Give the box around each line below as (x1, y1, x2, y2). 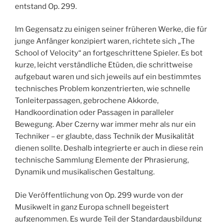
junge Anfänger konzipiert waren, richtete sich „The (15, 37, 195, 46)
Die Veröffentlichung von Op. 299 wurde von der (15, 190, 183, 200)
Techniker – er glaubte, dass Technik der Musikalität (15, 132, 194, 141)
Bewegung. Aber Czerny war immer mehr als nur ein (15, 120, 196, 129)
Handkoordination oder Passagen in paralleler (15, 108, 174, 117)
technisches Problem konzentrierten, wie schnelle (15, 84, 190, 94)
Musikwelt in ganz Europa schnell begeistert (15, 202, 169, 212)
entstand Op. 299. (15, 1, 77, 11)
